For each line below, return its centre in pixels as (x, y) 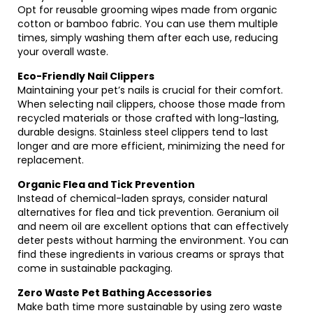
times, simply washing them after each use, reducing (148, 38)
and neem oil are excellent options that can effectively (153, 226)
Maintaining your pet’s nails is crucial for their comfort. (150, 90)
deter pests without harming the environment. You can (153, 240)
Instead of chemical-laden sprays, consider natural (143, 198)
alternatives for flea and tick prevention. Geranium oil (148, 212)
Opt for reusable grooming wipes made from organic (147, 10)
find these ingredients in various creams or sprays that (151, 254)
